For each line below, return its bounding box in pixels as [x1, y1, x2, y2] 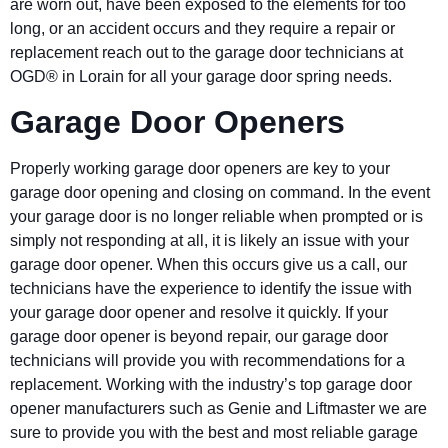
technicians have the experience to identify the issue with [10, 279, 412, 297]
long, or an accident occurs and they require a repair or [10, 19, 395, 37]
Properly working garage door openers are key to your [10, 159, 390, 177]
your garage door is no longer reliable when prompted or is [10, 207, 423, 225]
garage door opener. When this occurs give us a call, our [10, 255, 407, 273]
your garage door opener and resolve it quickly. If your [10, 303, 388, 321]
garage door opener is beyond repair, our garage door [10, 327, 388, 345]
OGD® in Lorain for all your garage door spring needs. [10, 67, 400, 85]
